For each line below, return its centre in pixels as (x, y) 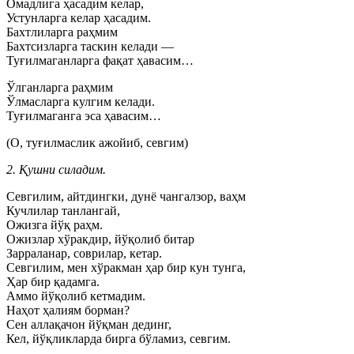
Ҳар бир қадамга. (53, 282)
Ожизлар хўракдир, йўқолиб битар (100, 239)
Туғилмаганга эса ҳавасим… (84, 116)
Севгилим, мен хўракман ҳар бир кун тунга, (126, 267)
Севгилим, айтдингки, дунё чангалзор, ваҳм (126, 196)
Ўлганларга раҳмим (60, 87)
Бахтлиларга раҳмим (62, 32)
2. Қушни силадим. (56, 169)
